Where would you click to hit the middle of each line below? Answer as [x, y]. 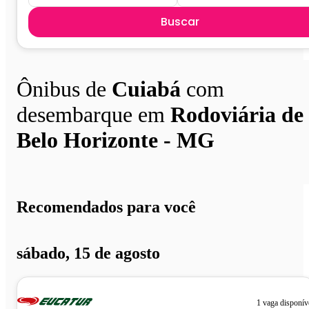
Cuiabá [146, 89]
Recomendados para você [106, 207]
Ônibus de [64, 89]
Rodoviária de [237, 114]
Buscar [180, 21]
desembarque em [93, 114]
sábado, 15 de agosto [88, 253]
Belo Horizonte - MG [116, 140]
